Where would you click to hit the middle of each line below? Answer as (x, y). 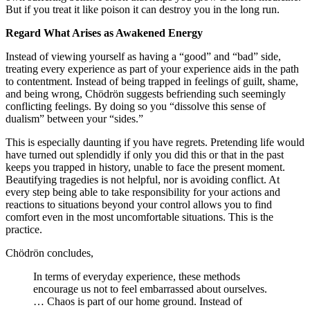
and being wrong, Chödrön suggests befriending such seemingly (146, 93)
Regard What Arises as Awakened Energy (104, 33)
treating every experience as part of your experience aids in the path (152, 69)
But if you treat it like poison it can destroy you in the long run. (144, 9)
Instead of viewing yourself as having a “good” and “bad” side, (143, 56)
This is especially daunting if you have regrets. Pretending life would (155, 142)
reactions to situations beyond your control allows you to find (139, 204)
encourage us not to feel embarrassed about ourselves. (150, 289)
